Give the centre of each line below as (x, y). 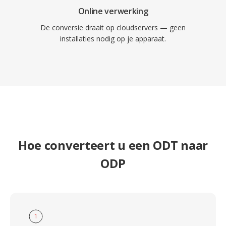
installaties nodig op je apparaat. (113, 39)
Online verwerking (113, 11)
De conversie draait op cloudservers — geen (113, 27)
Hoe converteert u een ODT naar (113, 145)
